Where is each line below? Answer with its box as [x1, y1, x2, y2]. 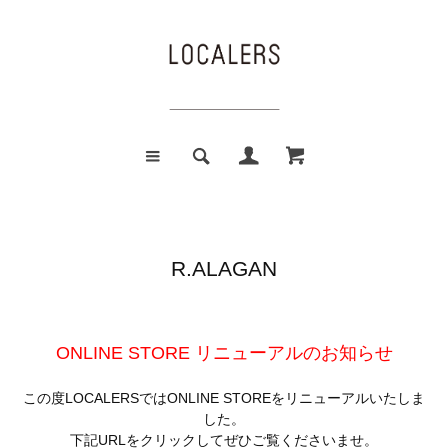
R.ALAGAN [171, 257, 277, 281]
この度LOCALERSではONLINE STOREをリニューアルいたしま [23, 390, 425, 407]
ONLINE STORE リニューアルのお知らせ [55, 343, 393, 364]
